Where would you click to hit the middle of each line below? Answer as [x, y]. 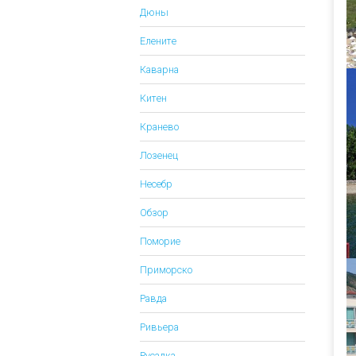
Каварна [159, 70]
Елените [158, 41]
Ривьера [159, 327]
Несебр [156, 184]
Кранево [159, 127]
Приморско [166, 270]
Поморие [160, 242]
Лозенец [159, 156]
